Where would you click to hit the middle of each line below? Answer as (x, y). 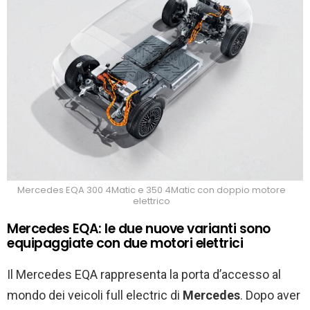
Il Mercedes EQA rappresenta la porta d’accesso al (144, 275)
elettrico (152, 201)
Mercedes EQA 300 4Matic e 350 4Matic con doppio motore (152, 190)
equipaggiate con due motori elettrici (125, 244)
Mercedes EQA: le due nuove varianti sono (139, 229)
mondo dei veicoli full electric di (95, 295)
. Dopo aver (270, 295)
